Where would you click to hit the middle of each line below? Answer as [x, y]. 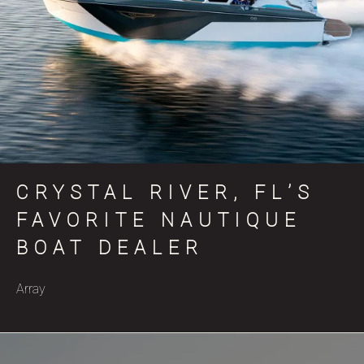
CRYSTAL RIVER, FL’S [166, 193]
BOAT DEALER [110, 248]
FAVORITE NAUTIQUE [159, 220]
